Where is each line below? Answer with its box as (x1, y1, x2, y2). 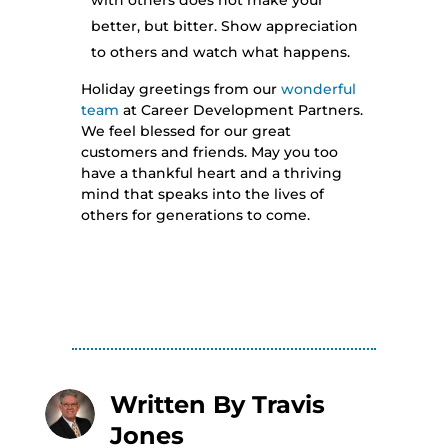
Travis (251, 390, 325, 419)
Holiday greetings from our (80, 80, 281, 98)
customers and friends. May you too (80, 143, 338, 161)
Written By (109, 390, 252, 419)
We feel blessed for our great (80, 122, 291, 140)
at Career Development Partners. (118, 101, 363, 119)
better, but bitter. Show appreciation (90, 17, 358, 35)
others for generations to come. (80, 206, 310, 224)
